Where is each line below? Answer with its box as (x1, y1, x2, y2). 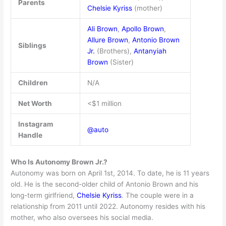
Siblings (18, 41, 46, 50)
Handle (18, 131, 42, 140)
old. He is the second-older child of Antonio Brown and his (11, 180, 199, 188)
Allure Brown (87, 36, 128, 44)
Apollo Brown (121, 25, 164, 33)
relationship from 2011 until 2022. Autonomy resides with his (11, 202, 206, 210)
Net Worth (18, 99, 52, 108)
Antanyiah (133, 47, 166, 55)
